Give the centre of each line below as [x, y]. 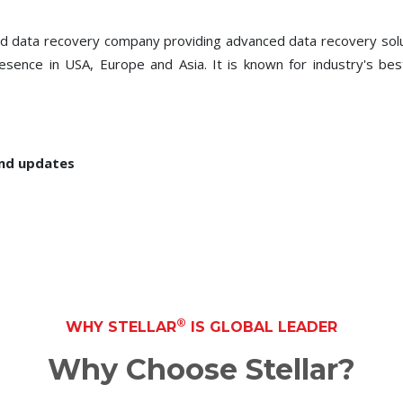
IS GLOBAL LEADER [262, 327]
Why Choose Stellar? [201, 369]
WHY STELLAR [121, 327]
